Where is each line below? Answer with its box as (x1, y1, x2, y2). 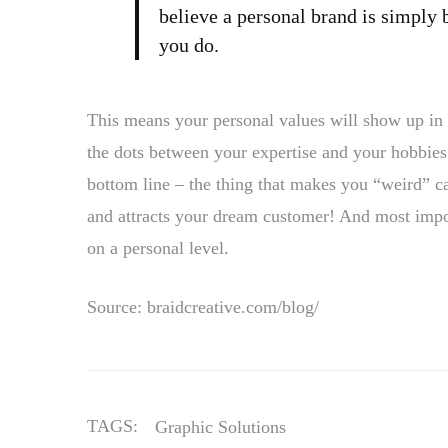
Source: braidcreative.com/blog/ (87, 297, 319, 317)
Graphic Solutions (155, 416, 286, 437)
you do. (159, 34, 219, 56)
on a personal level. (87, 238, 229, 258)
